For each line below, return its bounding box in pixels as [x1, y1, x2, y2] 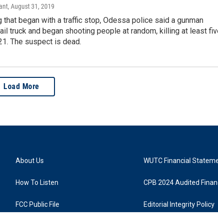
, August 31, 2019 [8, 2, 54, 10]
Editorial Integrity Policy [144, 200, 215, 208]
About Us [16, 156, 44, 164]
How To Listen [16, 178, 58, 186]
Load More [3, 81, 39, 91]
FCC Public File [16, 200, 59, 208]
